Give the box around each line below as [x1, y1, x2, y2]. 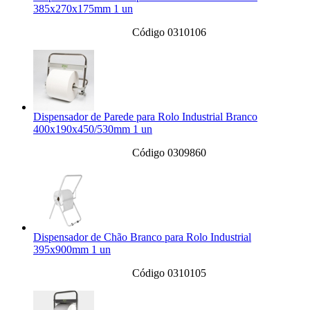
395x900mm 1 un [33, 244, 111, 256]
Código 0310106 [131, 26, 206, 39]
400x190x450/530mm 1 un [33, 123, 152, 136]
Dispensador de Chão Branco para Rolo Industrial [33, 231, 251, 244]
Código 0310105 [131, 267, 206, 280]
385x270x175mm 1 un [33, 3, 133, 15]
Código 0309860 [131, 147, 206, 159]
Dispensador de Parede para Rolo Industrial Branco [33, 111, 257, 123]
